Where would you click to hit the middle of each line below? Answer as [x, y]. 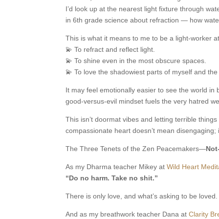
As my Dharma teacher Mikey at [116, 166]
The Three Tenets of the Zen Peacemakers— [136, 148]
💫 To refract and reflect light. [110, 49]
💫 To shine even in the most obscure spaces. [136, 60]
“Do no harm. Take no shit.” [112, 178]
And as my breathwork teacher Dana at [127, 214]
